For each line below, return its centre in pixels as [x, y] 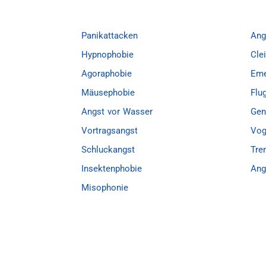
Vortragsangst [110, 131]
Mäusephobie [108, 93]
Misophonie [105, 188]
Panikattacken [110, 36]
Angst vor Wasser [117, 112]
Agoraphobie [107, 74]
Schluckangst [108, 150]
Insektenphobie [112, 169]
